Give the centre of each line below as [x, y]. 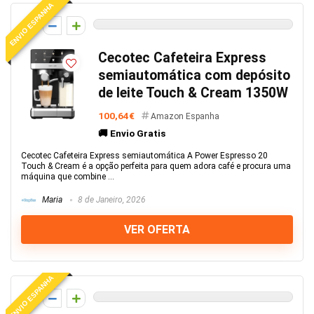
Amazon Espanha [185, 116]
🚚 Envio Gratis [132, 133]
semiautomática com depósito [194, 75]
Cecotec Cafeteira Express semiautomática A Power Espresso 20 [144, 156]
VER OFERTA [157, 230]
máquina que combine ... [68, 177]
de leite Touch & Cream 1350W [193, 93]
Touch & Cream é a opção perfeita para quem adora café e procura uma [156, 166]
